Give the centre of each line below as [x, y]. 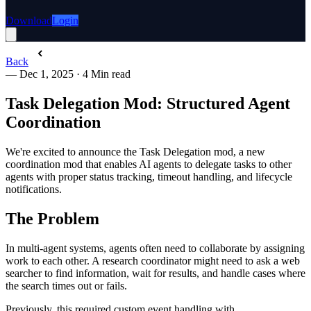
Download [29, 20]
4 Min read [105, 74]
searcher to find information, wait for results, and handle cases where [155, 273]
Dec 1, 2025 [47, 74]
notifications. [34, 189]
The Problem [52, 218]
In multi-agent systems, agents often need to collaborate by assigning [155, 248]
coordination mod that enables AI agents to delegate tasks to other [149, 164]
